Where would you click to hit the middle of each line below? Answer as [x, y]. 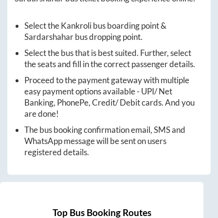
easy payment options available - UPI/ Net [98, 91]
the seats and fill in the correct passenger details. [110, 64]
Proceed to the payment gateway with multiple [107, 80]
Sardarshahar [49, 36]
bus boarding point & [129, 25]
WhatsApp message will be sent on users [95, 141]
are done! [42, 113]
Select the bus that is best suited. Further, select [108, 53]
